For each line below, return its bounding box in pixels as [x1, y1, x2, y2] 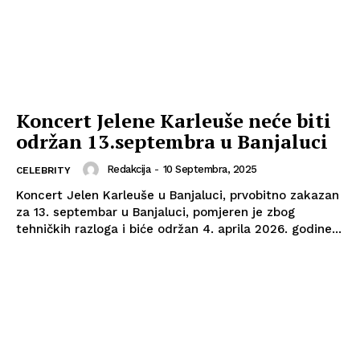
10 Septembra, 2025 [162, 163, 257, 176]
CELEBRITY [16, 164, 71, 176]
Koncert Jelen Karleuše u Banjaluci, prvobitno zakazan [16, 187, 339, 202]
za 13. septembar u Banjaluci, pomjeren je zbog [16, 204, 295, 219]
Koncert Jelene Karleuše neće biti [16, 107, 331, 133]
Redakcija [106, 163, 150, 176]
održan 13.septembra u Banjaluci [16, 128, 328, 154]
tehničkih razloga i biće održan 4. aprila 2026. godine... [16, 221, 342, 236]
